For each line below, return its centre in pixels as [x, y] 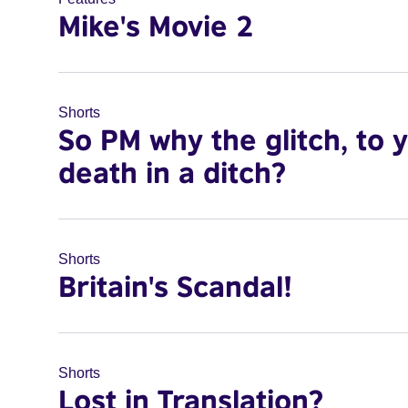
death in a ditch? [172, 172]
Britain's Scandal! [175, 286]
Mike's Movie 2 [156, 25]
